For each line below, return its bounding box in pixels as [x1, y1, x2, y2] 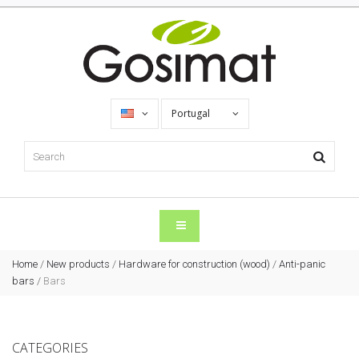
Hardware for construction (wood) [119, 258, 270, 271]
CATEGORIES [12, 339, 88, 357]
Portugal [171, 107, 212, 121]
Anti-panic [279, 258, 325, 271]
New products [46, 258, 110, 271]
